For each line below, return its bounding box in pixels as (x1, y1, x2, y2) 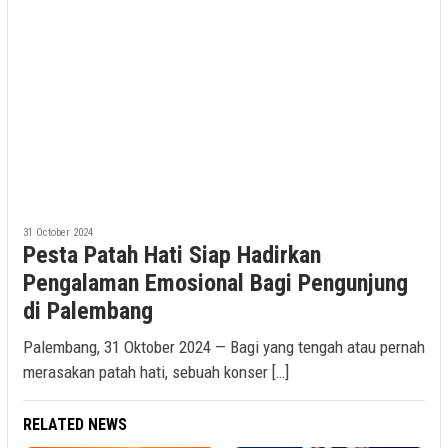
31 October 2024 (23, 225, 93, 239)
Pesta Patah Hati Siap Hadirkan (23, 240, 321, 269)
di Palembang (23, 296, 153, 325)
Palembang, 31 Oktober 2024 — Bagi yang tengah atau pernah (23, 336, 425, 357)
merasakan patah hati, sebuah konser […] (23, 361, 289, 382)
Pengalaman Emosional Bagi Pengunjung (23, 268, 408, 297)
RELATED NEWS (23, 414, 127, 434)
